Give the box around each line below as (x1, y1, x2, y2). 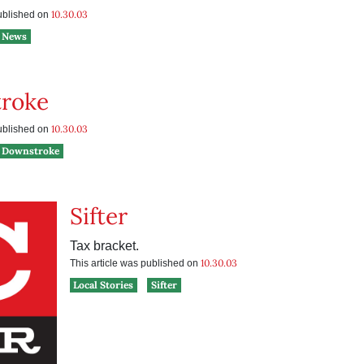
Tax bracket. (69, 239, 139, 253)
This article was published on (69, 258, 201, 269)
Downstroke (2, 145, 60, 157)
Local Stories (73, 279, 134, 291)
